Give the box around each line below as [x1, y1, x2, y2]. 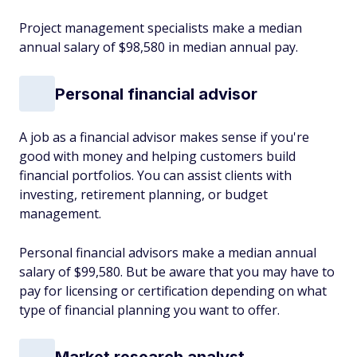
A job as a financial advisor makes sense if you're [19, 128, 309, 146]
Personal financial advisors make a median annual [19, 244, 316, 261]
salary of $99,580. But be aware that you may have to [19, 263, 335, 280]
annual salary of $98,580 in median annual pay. [19, 38, 298, 56]
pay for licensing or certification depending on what [19, 282, 327, 300]
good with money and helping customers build [19, 147, 296, 165]
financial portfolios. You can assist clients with [19, 167, 292, 184]
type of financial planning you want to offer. [19, 301, 280, 319]
